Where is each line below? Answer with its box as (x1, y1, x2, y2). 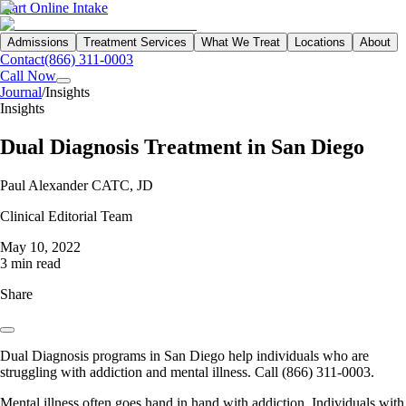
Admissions (7, 35, 69, 49)
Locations (295, 35, 345, 49)
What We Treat (201, 35, 280, 49)
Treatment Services (83, 35, 187, 49)
